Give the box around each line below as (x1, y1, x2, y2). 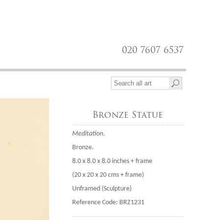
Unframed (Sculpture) (72, 185, 132, 192)
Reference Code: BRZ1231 (72, 199, 144, 206)
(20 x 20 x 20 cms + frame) (72, 171, 144, 179)
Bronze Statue (92, 109, 164, 121)
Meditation (72, 130, 103, 137)
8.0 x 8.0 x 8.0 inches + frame (72, 158, 152, 165)
